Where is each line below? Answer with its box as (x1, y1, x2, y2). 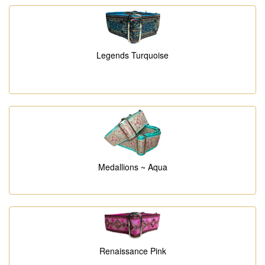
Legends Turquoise (96, 49, 169, 62)
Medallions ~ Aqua (98, 161, 167, 173)
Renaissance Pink (99, 244, 166, 257)
